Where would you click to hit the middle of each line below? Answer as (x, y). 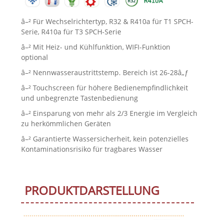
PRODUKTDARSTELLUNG (92, 191)
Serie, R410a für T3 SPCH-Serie (71, 32)
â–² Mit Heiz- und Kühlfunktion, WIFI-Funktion (96, 47)
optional (34, 57)
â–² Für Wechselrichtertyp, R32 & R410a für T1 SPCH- (107, 22)
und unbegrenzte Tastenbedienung (79, 98)
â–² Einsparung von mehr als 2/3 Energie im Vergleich (109, 113)
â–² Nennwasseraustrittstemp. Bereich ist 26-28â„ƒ (105, 73)
